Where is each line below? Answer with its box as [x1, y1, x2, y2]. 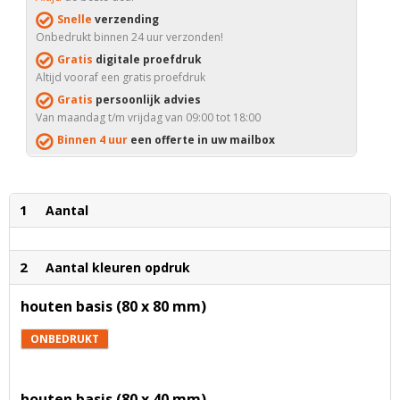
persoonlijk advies [93, 92, 201, 108]
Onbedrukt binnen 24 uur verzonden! [36, 29, 223, 45]
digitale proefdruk [93, 51, 202, 67]
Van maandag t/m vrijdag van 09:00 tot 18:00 [36, 110, 261, 126]
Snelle [57, 11, 92, 27]
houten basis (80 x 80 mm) [21, 296, 206, 317]
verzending [92, 11, 159, 27]
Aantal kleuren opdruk [46, 259, 190, 277]
